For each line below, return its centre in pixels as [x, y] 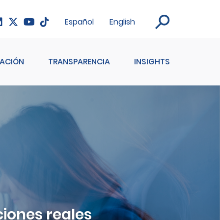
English [122, 22]
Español [79, 22]
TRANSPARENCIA [79, 62]
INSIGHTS [152, 62]
